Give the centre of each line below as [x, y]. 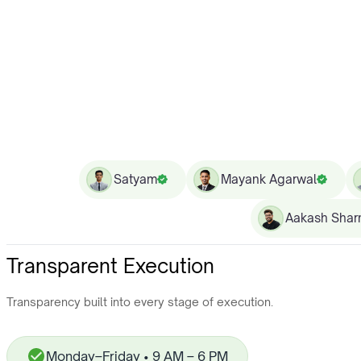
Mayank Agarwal [269, 179]
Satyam [135, 179]
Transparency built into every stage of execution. [140, 301]
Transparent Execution [110, 266]
